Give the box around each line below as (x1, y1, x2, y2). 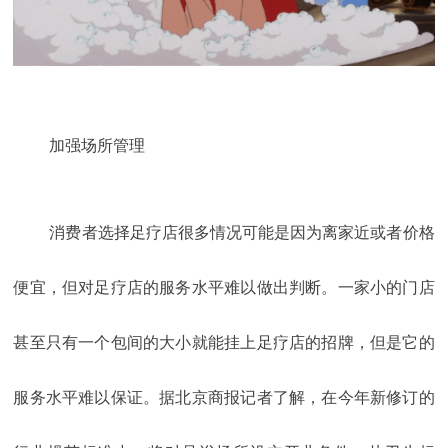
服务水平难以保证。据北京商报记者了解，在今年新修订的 (13, 389, 435, 407)
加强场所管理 (49, 137, 146, 155)
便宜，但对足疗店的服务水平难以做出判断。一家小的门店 (13, 279, 435, 297)
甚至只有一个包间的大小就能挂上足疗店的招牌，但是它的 (13, 334, 435, 352)
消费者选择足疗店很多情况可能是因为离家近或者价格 (49, 224, 435, 242)
